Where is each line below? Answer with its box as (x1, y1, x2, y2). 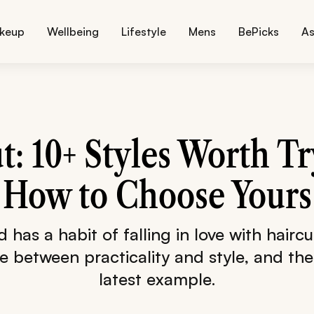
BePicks (238, 25, 280, 39)
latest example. (98, 268, 216, 289)
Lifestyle (121, 25, 167, 39)
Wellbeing (47, 25, 100, 39)
